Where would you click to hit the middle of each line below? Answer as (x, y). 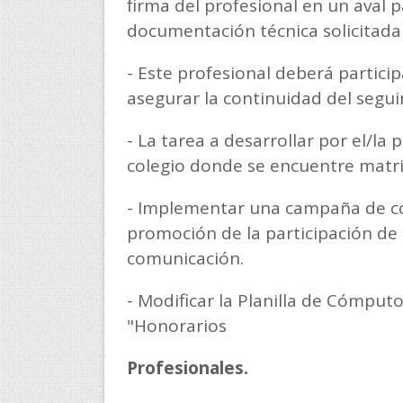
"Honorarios (176, 326)
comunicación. (185, 258)
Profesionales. (187, 368)
